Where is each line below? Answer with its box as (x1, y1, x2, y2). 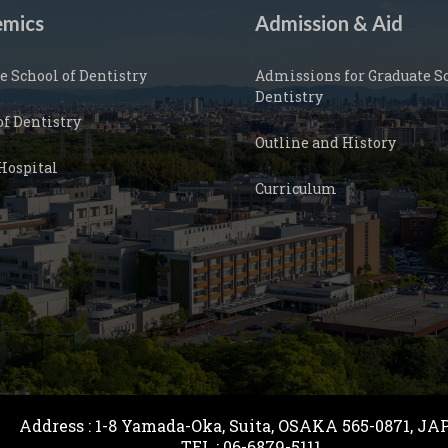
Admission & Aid (255, 11, 403, 35)
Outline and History (255, 133, 396, 152)
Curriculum (255, 179, 337, 198)
